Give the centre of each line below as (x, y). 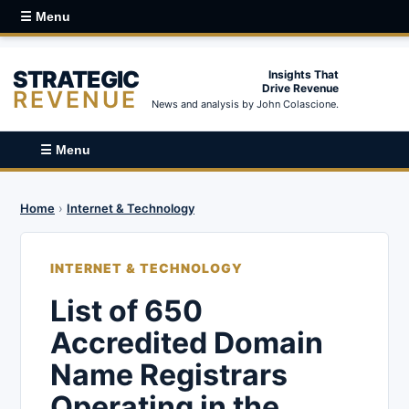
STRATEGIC (76, 79)
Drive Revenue (300, 88)
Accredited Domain (187, 343)
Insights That (304, 74)
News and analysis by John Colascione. (245, 104)
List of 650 (126, 311)
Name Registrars (169, 375)
